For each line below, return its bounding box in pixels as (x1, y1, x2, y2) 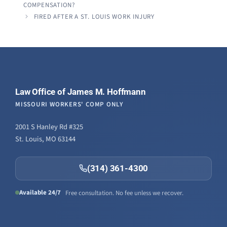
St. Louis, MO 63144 (15, 133, 75, 144)
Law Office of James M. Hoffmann (15, 86, 146, 97)
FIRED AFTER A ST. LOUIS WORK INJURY (33, 12, 155, 21)
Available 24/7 (19, 187, 61, 197)
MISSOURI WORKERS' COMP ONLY (15, 99, 124, 109)
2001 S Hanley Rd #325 (15, 121, 83, 132)
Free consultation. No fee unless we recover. (61, 188, 183, 198)
